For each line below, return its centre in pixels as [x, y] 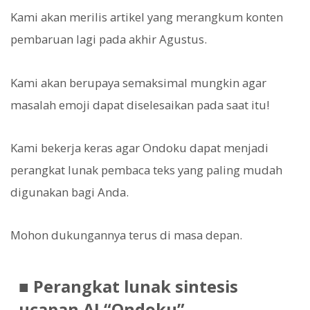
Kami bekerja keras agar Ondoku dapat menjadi [139, 147]
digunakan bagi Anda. [70, 192]
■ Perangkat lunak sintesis [128, 287]
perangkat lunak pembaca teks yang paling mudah [146, 170]
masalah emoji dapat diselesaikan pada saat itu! [140, 104]
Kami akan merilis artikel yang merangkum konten [147, 17]
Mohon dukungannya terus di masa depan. [126, 235]
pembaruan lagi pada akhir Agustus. [109, 39]
